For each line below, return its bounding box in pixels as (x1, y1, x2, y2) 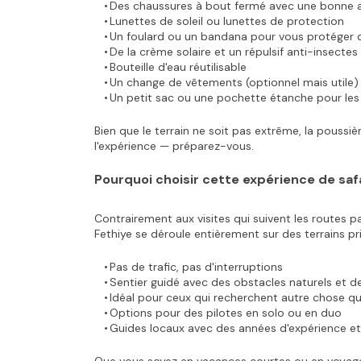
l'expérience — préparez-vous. (94, 139, 254, 153)
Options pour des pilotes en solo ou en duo (109, 305, 342, 320)
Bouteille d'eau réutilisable (109, 60, 247, 74)
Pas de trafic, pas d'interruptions (109, 259, 283, 274)
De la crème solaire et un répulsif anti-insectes (109, 44, 358, 59)
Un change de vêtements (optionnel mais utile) (109, 75, 359, 89)
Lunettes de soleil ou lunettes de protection (109, 14, 344, 28)
